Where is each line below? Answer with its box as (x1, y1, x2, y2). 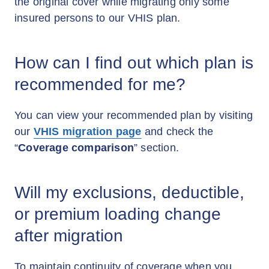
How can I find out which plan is (14, 53, 253, 72)
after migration (14, 226, 123, 245)
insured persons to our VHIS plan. (14, 12, 181, 24)
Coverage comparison (18, 142, 134, 154)
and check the (141, 125, 214, 138)
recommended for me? (14, 75, 186, 94)
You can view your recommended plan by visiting (14, 109, 253, 121)
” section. (134, 142, 180, 154)
